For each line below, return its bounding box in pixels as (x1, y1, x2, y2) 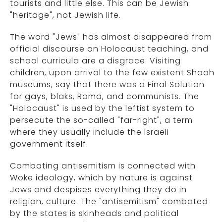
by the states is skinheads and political (10, 208, 179, 220)
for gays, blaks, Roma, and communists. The (10, 91, 199, 103)
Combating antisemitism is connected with (10, 160, 196, 172)
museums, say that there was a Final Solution (10, 79, 205, 91)
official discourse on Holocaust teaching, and (10, 43, 209, 55)
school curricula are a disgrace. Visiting (10, 55, 181, 67)
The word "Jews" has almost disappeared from (10, 31, 212, 43)
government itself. (10, 138, 88, 150)
